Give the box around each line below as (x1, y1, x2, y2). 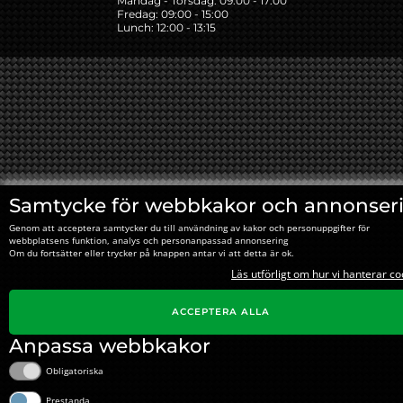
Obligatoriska (46, 364, 103, 378)
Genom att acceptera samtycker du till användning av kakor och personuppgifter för (9, 220, 370, 234)
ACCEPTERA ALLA (171, 306, 270, 318)
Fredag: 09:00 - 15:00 (116, 7, 228, 21)
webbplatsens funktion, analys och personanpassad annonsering (9, 233, 288, 246)
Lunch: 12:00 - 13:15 (116, 21, 216, 34)
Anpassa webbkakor (9, 333, 210, 357)
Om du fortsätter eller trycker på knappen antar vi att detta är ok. (9, 246, 294, 259)
